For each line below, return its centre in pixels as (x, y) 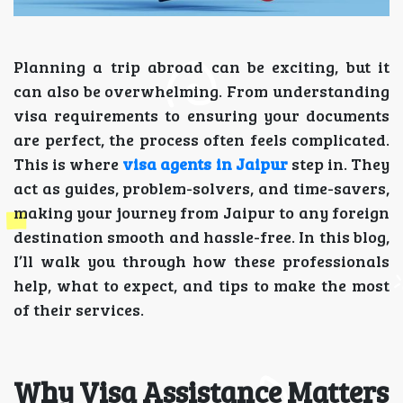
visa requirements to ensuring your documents (201, 115)
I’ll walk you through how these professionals (201, 261)
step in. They (339, 164)
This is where (68, 164)
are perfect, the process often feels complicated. (201, 139)
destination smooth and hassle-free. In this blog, (201, 237)
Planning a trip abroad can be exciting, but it (201, 67)
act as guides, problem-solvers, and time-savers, (201, 188)
